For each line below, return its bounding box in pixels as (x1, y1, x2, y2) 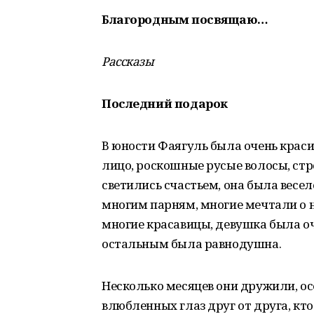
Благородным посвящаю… (102, 11, 268, 27)
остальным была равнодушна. (102, 235, 282, 252)
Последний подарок (102, 95, 228, 111)
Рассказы (102, 53, 154, 69)
